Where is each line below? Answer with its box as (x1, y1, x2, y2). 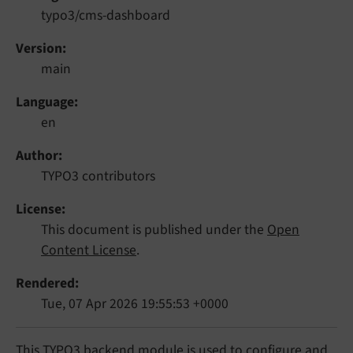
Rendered (16, 273, 75, 293)
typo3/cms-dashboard (41, 5, 170, 25)
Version (16, 38, 62, 58)
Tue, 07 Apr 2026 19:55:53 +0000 (41, 293, 229, 314)
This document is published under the (41, 219, 267, 240)
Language (16, 91, 74, 112)
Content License (41, 240, 136, 260)
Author (16, 145, 58, 165)
